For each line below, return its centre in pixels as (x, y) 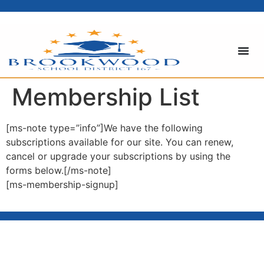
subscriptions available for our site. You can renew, (120, 142)
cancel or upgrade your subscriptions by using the (118, 156)
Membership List (106, 97)
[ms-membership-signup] (62, 184)
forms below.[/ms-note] (59, 170)
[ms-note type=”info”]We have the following (104, 128)
